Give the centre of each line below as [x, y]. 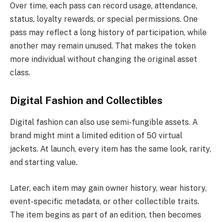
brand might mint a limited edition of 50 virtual [96, 136]
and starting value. [44, 163]
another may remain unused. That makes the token [103, 46]
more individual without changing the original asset [104, 59]
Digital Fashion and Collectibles [86, 101]
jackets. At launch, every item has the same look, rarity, [111, 149]
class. [20, 73]
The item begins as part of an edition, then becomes [106, 215]
